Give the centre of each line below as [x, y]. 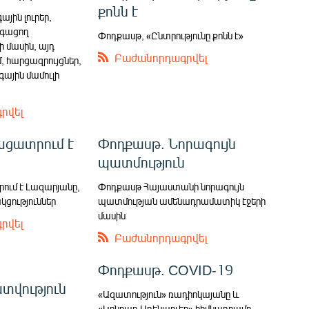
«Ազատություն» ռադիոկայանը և [169, 295]
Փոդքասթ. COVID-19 [166, 270]
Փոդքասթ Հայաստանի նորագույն [171, 187]
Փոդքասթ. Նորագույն [167, 143]
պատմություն [142, 162]
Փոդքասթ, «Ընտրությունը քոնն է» [171, 36]
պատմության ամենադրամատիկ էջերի [182, 201]
